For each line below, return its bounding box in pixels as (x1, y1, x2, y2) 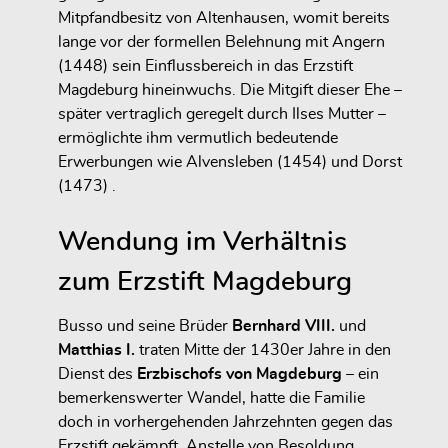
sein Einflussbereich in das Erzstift (108, 57, 353, 74)
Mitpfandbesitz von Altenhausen (58, 9, 285, 26)
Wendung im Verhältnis (58, 227, 347, 255)
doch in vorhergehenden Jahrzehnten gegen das (58, 413, 393, 430)
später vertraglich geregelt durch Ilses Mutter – (58, 105, 386, 122)
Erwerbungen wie (58, 153, 186, 170)
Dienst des (58, 365, 137, 382)
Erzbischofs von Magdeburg (137, 365, 342, 382)
